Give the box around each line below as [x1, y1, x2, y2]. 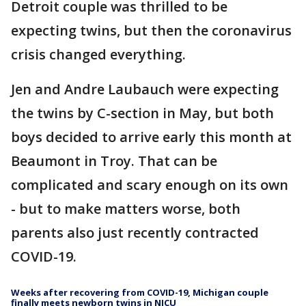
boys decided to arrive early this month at [11, 128, 292, 146]
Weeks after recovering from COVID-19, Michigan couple [11, 286, 268, 298]
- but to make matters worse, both [11, 199, 240, 218]
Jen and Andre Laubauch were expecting [11, 80, 279, 98]
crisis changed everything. [11, 45, 189, 64]
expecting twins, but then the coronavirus [11, 21, 292, 40]
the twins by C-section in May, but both [11, 104, 274, 122]
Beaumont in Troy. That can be [11, 152, 217, 170]
